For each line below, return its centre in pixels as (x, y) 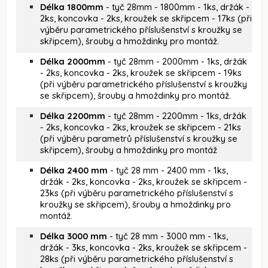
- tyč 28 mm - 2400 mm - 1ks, (168, 170)
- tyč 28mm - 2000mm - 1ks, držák (176, 61)
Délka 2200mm (73, 115)
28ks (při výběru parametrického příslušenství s (137, 258)
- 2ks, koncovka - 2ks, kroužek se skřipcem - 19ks (141, 72)
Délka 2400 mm (74, 170)
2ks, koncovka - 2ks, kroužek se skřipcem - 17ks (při (146, 18)
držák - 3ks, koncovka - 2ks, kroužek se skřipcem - (144, 247)
